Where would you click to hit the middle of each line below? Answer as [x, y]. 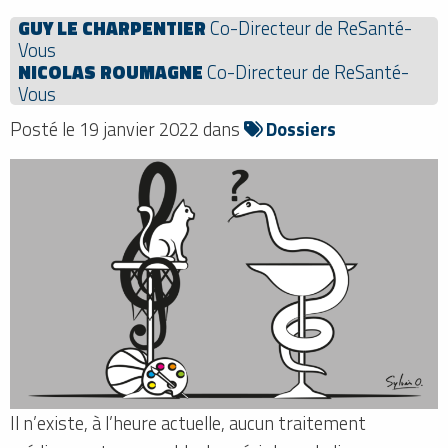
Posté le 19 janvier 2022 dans [127, 128]
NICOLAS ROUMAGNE [110, 71]
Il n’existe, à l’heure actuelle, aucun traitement [188, 423]
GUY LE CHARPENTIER [112, 27]
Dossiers [299, 128]
